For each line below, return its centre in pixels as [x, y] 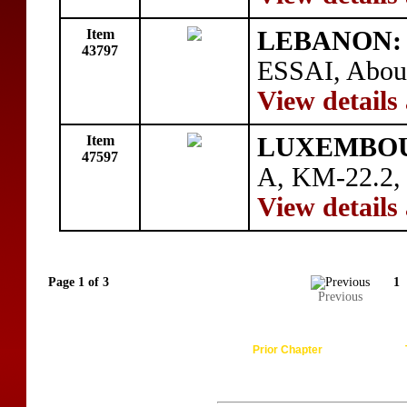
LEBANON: [329, 41]
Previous [340, 297]
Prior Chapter [287, 350]
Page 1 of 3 [79, 282]
